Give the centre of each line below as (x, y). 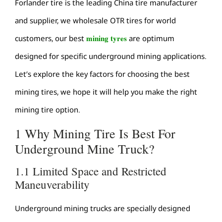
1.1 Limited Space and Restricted (91, 171)
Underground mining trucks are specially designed (103, 208)
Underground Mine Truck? (85, 148)
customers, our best (51, 38)
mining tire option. (48, 110)
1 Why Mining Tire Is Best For (95, 133)
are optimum (151, 38)
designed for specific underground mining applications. (111, 56)
